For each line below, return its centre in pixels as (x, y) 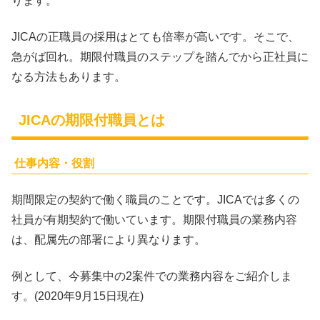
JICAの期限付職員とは (92, 120)
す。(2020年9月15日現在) (77, 296)
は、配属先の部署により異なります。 (109, 240)
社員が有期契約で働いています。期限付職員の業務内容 (154, 220)
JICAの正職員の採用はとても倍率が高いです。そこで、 (155, 36)
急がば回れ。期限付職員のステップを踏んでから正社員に (160, 56)
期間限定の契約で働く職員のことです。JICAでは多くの (155, 200)
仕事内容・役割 (54, 163)
